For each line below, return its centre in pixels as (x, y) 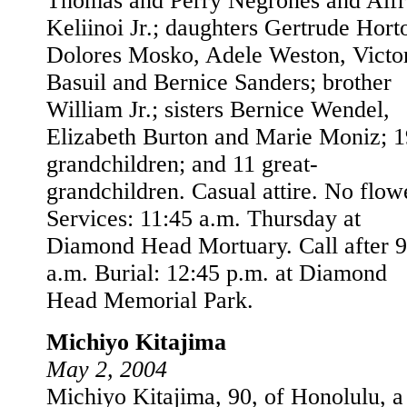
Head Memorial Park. (150, 300)
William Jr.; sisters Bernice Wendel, (218, 109)
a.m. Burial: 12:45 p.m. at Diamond (217, 273)
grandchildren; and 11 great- (182, 164)
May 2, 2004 (107, 369)
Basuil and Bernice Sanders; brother (219, 82)
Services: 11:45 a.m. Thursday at (203, 218)
